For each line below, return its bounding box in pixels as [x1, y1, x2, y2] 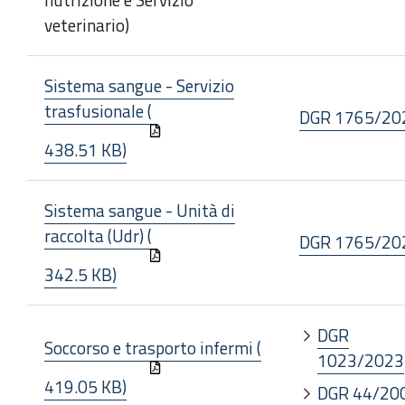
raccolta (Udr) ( [44, 222, 152, 249]
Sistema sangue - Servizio [44, 72, 234, 99]
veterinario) [44, 12, 129, 38]
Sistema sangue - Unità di [44, 197, 235, 223]
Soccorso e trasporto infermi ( [44, 334, 261, 361]
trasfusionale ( [44, 98, 152, 124]
